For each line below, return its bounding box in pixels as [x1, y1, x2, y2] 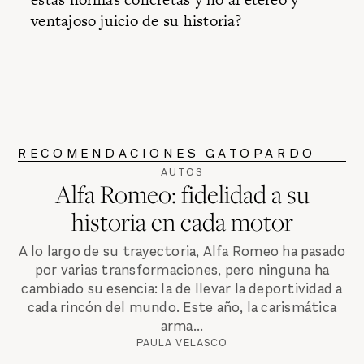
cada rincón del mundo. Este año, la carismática [27, 298, 337, 318]
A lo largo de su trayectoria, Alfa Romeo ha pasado [18, 242, 346, 262]
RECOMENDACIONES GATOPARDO [18, 144, 316, 162]
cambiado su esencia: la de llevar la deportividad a [21, 279, 343, 299]
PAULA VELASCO [136, 336, 227, 350]
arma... [160, 317, 204, 336]
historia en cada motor [71, 204, 293, 238]
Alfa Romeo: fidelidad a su [54, 176, 310, 210]
